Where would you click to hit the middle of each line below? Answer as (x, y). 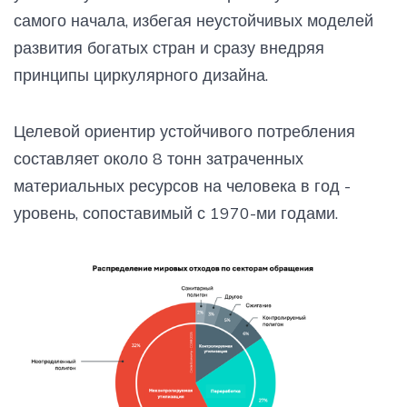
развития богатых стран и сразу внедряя (169, 48)
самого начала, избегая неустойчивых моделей (194, 21)
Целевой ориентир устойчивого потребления (184, 132)
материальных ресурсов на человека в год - (182, 186)
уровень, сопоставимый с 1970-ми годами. (176, 213)
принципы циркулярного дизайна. (141, 75)
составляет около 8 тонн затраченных (159, 159)
